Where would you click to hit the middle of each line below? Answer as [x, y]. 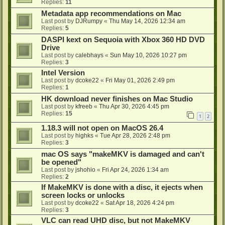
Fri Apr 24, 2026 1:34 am [135, 170]
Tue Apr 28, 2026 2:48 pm [135, 135]
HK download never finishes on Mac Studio [117, 99]
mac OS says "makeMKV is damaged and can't [123, 154]
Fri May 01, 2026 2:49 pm [140, 81]
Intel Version [63, 73]
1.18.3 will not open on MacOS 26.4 [102, 128]
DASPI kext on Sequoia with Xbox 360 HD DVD [123, 40]
